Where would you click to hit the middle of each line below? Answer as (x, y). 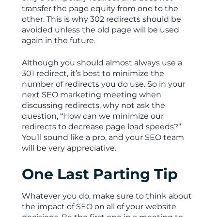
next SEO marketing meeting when (91, 95)
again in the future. (58, 40)
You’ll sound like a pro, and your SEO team (103, 137)
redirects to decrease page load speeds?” (101, 127)
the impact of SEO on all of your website (99, 207)
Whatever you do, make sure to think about (107, 196)
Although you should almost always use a (102, 63)
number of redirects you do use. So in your (103, 84)
